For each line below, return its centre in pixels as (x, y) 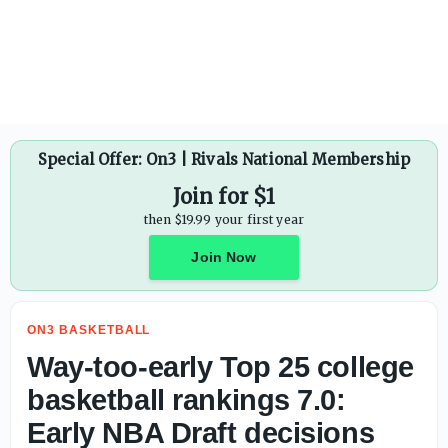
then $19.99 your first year (224, 219)
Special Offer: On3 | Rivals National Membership (224, 159)
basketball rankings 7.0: (186, 400)
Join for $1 (224, 196)
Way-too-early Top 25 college (220, 367)
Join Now (224, 257)
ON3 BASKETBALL (89, 330)
